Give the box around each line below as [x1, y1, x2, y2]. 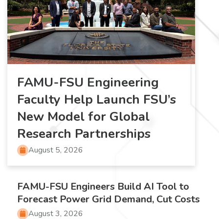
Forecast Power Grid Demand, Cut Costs [17, 193, 200, 206]
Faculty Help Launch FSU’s [17, 91, 176, 109]
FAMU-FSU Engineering [17, 74, 159, 91]
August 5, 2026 [28, 145, 83, 156]
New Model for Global [17, 108, 150, 126]
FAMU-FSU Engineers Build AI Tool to [17, 180, 189, 194]
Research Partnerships [17, 125, 151, 143]
